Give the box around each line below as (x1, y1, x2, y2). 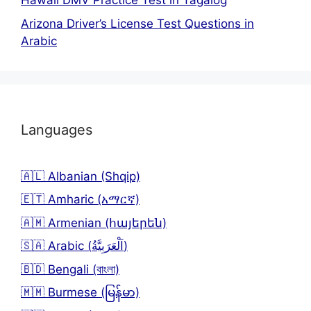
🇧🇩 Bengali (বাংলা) (21, 262, 119, 276)
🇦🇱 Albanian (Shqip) (21, 169, 140, 183)
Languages (21, 121, 92, 138)
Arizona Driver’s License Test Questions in (21, 16, 254, 31)
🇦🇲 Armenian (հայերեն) (21, 215, 167, 230)
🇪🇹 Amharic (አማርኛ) (21, 192, 140, 207)
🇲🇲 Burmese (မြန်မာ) (21, 285, 140, 300)
